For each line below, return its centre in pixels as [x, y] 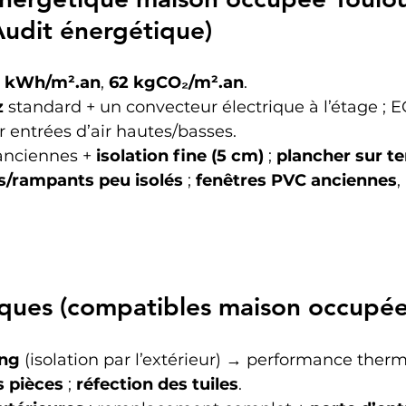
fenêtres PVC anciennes [296, 180]
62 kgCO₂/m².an [176, 82]
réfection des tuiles [157, 384]
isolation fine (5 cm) [180, 155]
